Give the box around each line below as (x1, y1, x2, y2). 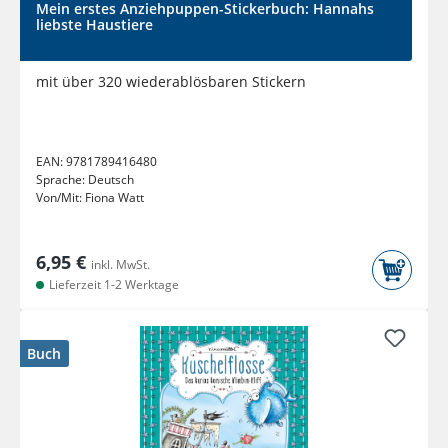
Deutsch (88, 171, 134, 189)
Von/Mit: (36, 189, 85, 207)
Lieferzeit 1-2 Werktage (46, 276, 179, 294)
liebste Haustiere (36, 15, 153, 35)
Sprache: (36, 171, 88, 189)
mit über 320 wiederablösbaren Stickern (36, 72, 306, 92)
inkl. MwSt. (91, 256, 150, 274)
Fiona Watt (85, 189, 144, 207)
